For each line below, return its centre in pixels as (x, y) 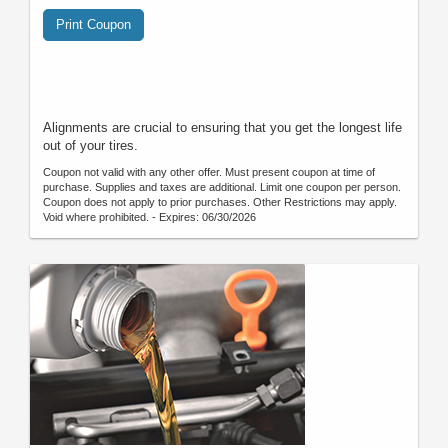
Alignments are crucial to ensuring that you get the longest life (222, 127)
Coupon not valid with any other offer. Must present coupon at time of (209, 171)
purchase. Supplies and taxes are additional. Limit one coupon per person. (222, 186)
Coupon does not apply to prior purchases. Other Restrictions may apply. (220, 201)
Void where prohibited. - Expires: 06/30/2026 (149, 216)
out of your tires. (90, 145)
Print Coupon (93, 24)
